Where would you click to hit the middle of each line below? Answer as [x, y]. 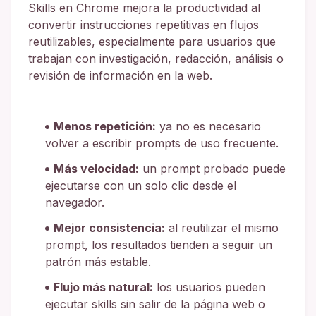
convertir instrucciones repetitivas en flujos [144, 24]
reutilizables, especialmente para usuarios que [152, 41]
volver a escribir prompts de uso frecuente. [162, 143]
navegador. [75, 202]
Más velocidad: [96, 168]
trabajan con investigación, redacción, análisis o [156, 58]
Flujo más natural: [103, 287]
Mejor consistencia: [109, 227]
